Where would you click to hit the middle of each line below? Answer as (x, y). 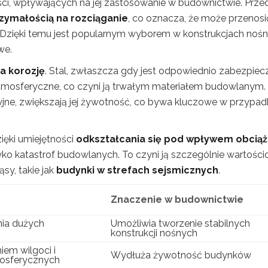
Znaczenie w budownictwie (177, 199)
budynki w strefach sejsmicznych (137, 170)
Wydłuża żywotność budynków (181, 255)
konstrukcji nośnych (154, 233)
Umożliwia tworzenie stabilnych (180, 223)
